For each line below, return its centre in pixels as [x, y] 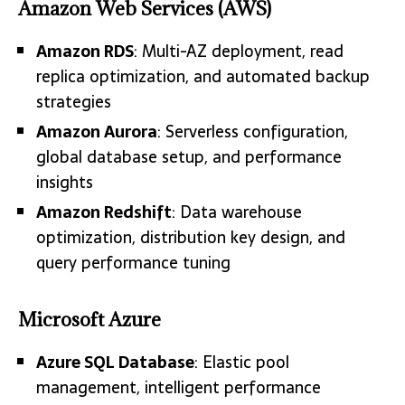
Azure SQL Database [115, 362]
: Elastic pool [242, 362]
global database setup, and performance [189, 156]
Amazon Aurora [97, 131]
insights [65, 182]
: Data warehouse [237, 212]
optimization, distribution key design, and [191, 237]
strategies [74, 101]
